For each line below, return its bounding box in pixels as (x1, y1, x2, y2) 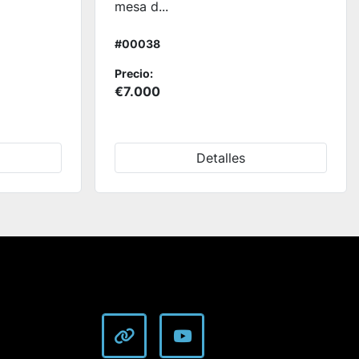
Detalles (196, 150, 245, 166)
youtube (180, 337, 247, 357)
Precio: (114, 67, 153, 80)
